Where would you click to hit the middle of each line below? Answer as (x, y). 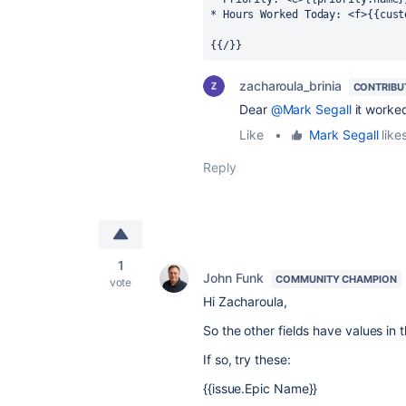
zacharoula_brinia (290, 86)
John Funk (234, 278)
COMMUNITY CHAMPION (336, 279)
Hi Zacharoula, (245, 301)
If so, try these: (247, 359)
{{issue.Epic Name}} (261, 388)
